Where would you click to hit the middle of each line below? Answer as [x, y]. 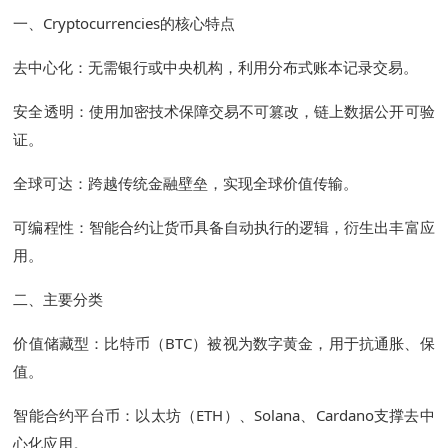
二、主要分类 [58, 299]
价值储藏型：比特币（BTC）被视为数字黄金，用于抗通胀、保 [224, 343]
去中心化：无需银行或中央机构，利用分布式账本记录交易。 [216, 67]
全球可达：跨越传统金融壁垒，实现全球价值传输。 [186, 183]
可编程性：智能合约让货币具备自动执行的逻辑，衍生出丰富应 [224, 227]
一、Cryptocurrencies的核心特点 [124, 23]
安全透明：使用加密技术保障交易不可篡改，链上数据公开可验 [224, 111]
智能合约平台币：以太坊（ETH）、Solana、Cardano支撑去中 [224, 415]
